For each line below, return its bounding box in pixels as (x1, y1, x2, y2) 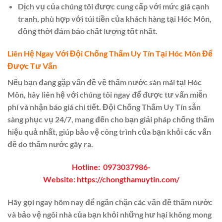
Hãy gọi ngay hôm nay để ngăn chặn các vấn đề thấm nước (7, 197, 213, 207)
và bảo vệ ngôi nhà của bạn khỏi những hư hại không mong (7, 209, 212, 219)
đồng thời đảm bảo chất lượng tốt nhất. (17, 26, 158, 36)
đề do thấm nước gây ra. (7, 139, 93, 149)
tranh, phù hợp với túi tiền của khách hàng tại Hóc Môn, (17, 13, 212, 23)
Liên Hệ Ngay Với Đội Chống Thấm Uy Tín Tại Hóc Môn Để (7, 49, 213, 58)
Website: (43, 174, 75, 184)
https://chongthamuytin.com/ (75, 174, 179, 184)
